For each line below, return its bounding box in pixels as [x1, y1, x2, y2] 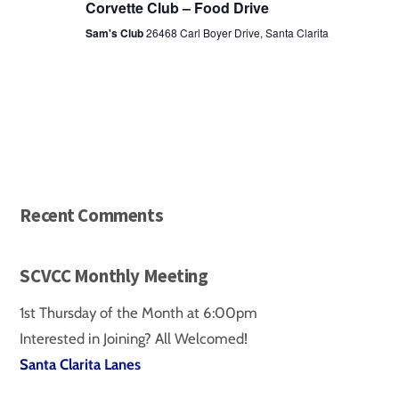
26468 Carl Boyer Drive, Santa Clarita [145, 24, 329, 40]
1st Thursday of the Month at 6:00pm [20, 304, 258, 322]
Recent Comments [20, 203, 164, 228]
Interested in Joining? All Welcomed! [20, 330, 248, 348]
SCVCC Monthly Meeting [20, 263, 208, 288]
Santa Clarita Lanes [20, 355, 142, 374]
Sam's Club [85, 24, 146, 41]
